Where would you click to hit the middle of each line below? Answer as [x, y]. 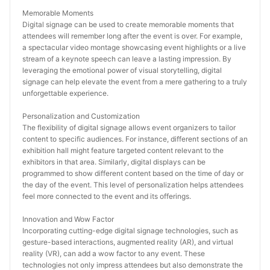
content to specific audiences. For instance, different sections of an [135, 139]
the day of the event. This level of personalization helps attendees [133, 185]
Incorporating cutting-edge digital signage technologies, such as [130, 231]
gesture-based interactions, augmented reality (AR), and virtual [128, 242]
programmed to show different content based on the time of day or [133, 173]
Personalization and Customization [81, 116]
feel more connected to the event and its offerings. [107, 196]
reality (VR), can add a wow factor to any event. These [114, 253]
